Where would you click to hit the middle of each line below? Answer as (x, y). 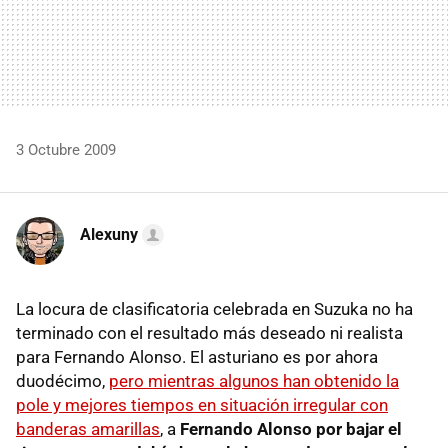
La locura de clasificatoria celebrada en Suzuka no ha (214, 308)
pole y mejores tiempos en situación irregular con (202, 404)
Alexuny (109, 234)
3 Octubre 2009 (66, 149)
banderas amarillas (88, 428)
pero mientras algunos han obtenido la (254, 380)
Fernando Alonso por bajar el (291, 428)
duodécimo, (62, 380)
